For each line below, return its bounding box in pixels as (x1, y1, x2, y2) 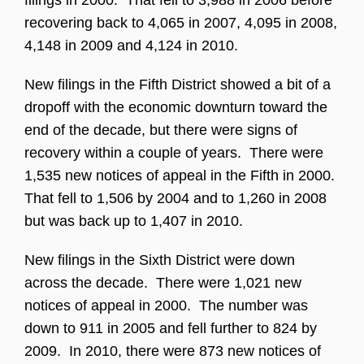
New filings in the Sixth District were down (24, 252, 295, 268)
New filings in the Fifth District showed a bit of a (24, 76, 331, 93)
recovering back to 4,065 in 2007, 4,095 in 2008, (24, 15, 337, 31)
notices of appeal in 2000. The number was (24, 297, 308, 314)
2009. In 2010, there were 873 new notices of (24, 343, 321, 359)
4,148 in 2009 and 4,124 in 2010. (24, 37, 238, 54)
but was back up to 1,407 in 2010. (24, 213, 243, 229)
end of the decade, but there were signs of (24, 122, 297, 138)
